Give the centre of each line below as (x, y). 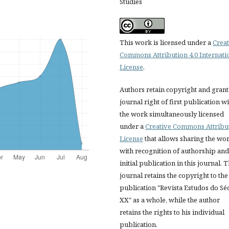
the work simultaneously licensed (172, 114)
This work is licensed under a (166, 42)
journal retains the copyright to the (174, 175)
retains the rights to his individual (172, 212)
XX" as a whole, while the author (170, 200)
